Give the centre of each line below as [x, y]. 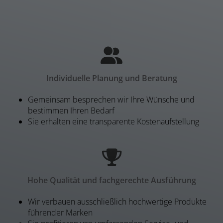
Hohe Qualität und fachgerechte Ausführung [111, 180]
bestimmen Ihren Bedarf [71, 111]
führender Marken [60, 213]
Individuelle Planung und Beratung [111, 78]
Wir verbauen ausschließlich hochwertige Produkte [117, 202]
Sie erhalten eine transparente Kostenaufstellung [113, 122]
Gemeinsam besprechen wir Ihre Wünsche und [111, 100]
